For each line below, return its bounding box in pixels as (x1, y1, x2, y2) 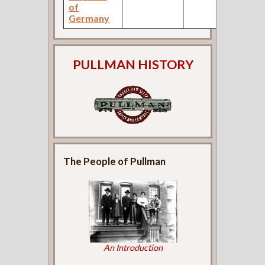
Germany (69, 12, 110, 24)
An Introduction (103, 242, 163, 253)
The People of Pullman (63, 154, 166, 167)
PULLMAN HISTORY (72, 57, 193, 73)
